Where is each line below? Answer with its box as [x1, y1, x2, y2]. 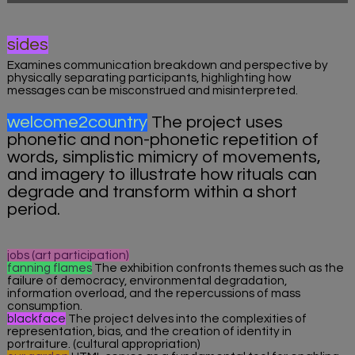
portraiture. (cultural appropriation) [6, 337, 200, 350]
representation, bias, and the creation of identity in [6, 324, 292, 338]
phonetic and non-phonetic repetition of [6, 130, 319, 149]
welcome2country [6, 113, 147, 132]
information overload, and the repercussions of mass [6, 286, 300, 300]
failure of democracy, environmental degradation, [6, 273, 287, 287]
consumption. [6, 299, 82, 312]
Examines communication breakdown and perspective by [6, 58, 328, 71]
